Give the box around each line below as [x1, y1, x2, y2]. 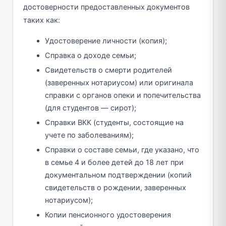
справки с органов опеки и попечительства [45, 91, 201, 100]
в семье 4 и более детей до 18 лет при [45, 158, 184, 167]
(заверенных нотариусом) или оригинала [45, 78, 193, 88]
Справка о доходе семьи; [45, 51, 136, 61]
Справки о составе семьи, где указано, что [45, 145, 199, 155]
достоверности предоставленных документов [23, 3, 190, 12]
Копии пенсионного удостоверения [45, 210, 171, 220]
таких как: [23, 16, 60, 25]
